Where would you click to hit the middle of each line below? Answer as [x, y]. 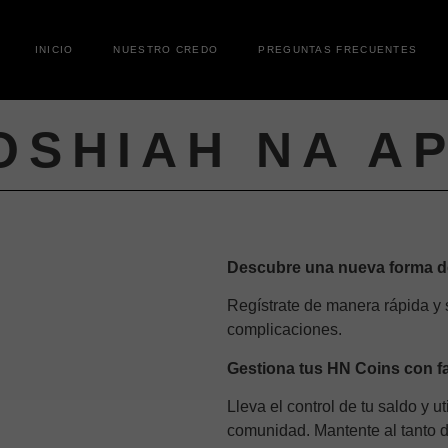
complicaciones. [284, 330]
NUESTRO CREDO [166, 49]
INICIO [54, 49]
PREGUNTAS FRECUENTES [338, 49]
